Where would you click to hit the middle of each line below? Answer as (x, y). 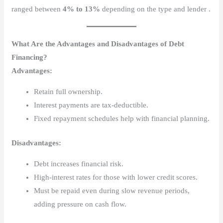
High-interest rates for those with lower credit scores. (116, 177)
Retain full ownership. (68, 91)
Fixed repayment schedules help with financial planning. (122, 118)
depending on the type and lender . (156, 9)
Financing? (30, 57)
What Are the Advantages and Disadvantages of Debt (98, 44)
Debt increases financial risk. (79, 164)
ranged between (37, 9)
